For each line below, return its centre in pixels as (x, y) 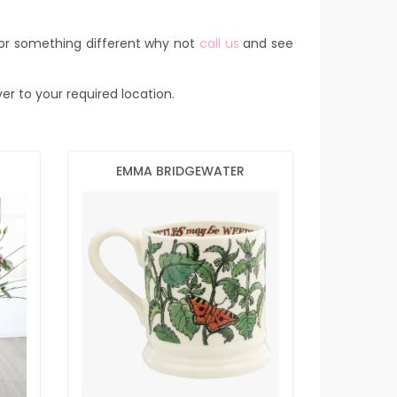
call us (219, 43)
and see (266, 43)
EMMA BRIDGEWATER (180, 171)
